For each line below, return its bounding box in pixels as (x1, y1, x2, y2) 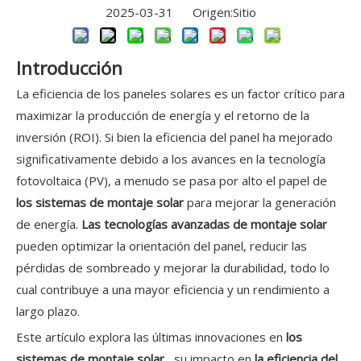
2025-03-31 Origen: (105, 4, 233, 21)
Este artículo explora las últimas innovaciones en (16, 329, 286, 346)
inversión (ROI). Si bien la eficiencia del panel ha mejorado (16, 129, 333, 146)
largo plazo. (16, 303, 80, 320)
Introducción (16, 56, 122, 81)
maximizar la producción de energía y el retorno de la (16, 107, 309, 124)
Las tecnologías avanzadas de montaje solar (81, 216, 327, 233)
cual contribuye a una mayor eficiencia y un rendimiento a (16, 281, 330, 298)
